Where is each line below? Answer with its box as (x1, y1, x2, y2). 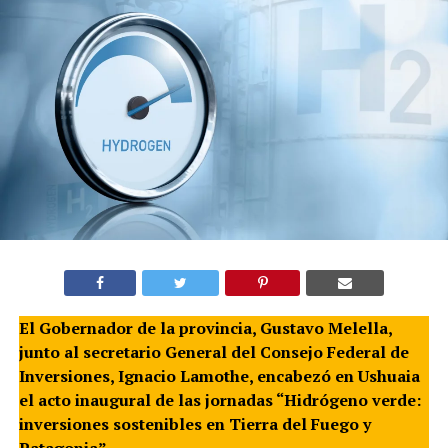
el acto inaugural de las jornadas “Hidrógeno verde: (18, 389, 421, 412)
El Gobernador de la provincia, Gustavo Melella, (18, 317, 392, 340)
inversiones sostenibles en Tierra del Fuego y (18, 413, 371, 436)
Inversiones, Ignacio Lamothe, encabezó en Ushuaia (18, 365, 420, 388)
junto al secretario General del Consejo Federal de (18, 341, 409, 364)
